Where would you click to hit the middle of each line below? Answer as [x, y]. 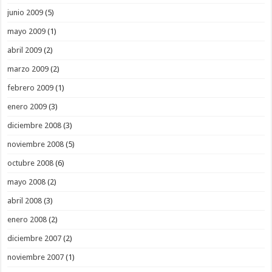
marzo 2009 [28, 69]
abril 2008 [25, 201]
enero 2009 [27, 107]
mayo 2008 [27, 182]
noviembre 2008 [36, 144]
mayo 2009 [27, 32]
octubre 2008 [31, 163]
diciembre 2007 [35, 239]
